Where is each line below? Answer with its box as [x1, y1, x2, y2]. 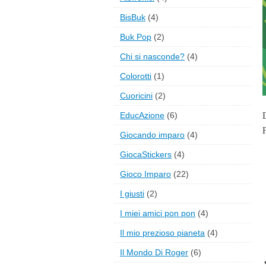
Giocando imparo [120, 130, 185, 140]
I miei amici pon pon [120, 208, 195, 218]
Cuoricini [120, 91, 153, 101]
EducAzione [120, 110, 164, 121]
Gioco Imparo [120, 169, 171, 179]
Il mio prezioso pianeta [120, 228, 205, 238]
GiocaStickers [120, 150, 172, 160]
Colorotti [120, 71, 151, 81]
